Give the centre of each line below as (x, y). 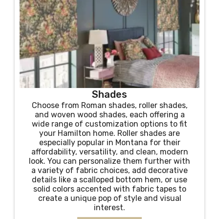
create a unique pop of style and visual (109, 198)
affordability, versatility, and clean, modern (109, 152)
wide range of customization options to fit (109, 124)
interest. (109, 208)
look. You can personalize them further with (109, 161)
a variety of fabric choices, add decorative (109, 170)
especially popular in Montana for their (109, 142)
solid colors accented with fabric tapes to (109, 189)
